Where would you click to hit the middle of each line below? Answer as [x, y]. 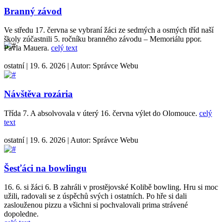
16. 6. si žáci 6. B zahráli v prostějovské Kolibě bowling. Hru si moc [111, 187]
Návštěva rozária [38, 94]
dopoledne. [21, 214]
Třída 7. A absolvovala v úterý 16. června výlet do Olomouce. [102, 113]
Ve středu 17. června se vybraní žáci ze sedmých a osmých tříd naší [109, 30]
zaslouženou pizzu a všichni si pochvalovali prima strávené [96, 205]
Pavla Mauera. [28, 48]
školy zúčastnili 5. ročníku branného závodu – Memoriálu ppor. [103, 39]
